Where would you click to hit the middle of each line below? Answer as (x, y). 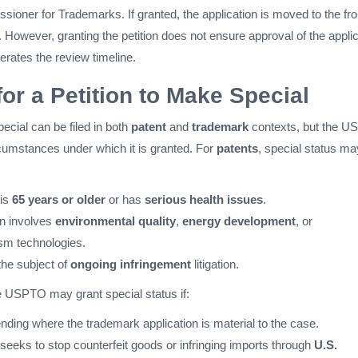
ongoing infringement (131, 264)
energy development (239, 221)
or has (125, 199)
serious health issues (204, 199)
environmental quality (115, 221)
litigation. (215, 264)
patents (237, 148)
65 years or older (59, 199)
